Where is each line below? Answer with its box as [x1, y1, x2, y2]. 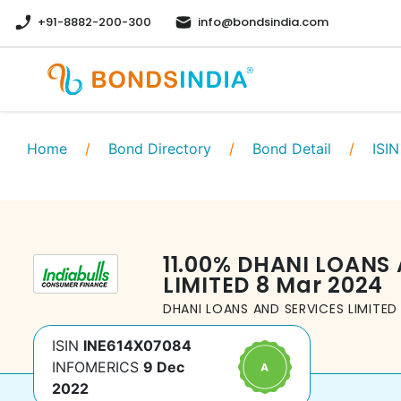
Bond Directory [108, 140, 211, 158]
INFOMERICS [52, 358, 139, 376]
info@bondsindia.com [198, 13, 328, 30]
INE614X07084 [83, 337, 192, 354]
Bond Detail [252, 140, 331, 158]
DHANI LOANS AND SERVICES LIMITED [163, 300, 398, 318]
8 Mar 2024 [255, 270, 383, 300]
